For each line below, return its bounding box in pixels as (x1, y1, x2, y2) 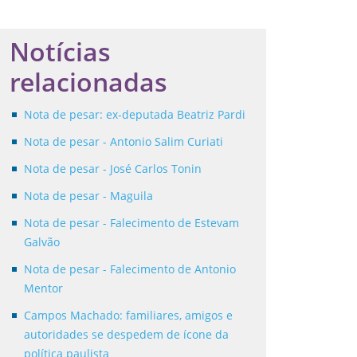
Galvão (24, 234, 60, 250)
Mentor (24, 280, 63, 296)
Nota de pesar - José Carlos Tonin (24, 161, 202, 177)
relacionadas (10, 65, 167, 100)
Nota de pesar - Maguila (24, 188, 153, 204)
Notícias (10, 34, 111, 69)
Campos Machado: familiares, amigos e (24, 308, 233, 324)
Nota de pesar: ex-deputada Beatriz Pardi (24, 107, 245, 123)
